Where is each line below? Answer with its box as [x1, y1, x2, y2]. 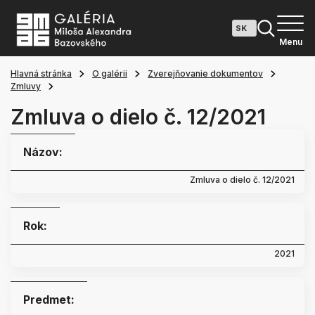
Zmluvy [11, 81, 41, 91]
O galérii [92, 68, 127, 79]
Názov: [23, 145, 63, 159]
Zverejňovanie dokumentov [148, 68, 263, 79]
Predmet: [23, 292, 75, 307]
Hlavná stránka [11, 68, 72, 79]
